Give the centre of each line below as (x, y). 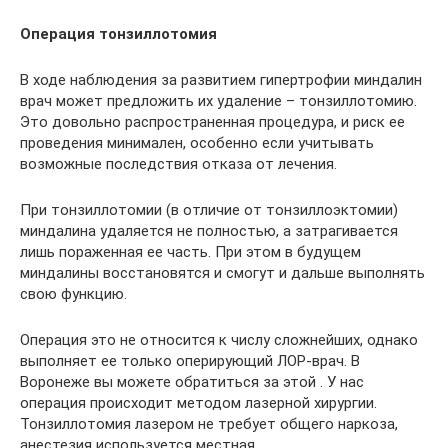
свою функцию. (73, 293)
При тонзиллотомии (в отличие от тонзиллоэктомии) (209, 209)
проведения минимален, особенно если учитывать (197, 142)
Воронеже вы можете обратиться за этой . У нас (192, 381)
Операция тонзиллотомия (118, 33)
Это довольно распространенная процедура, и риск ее (212, 121)
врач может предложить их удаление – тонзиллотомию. (218, 100)
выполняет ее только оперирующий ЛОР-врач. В (190, 360)
